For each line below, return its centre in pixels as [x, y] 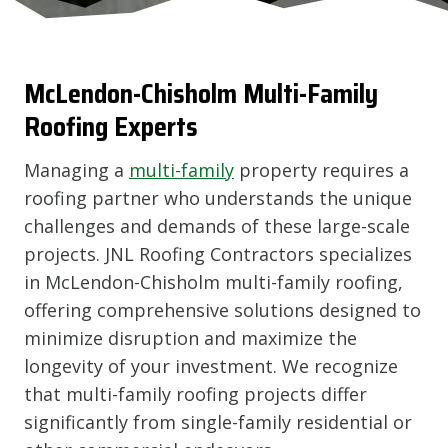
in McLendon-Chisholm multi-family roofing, [213, 281]
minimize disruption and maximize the [190, 337]
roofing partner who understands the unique [218, 197]
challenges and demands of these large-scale [217, 225]
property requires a [321, 169]
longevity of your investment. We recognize [211, 365]
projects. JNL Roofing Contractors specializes [218, 253]
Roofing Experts [111, 126]
